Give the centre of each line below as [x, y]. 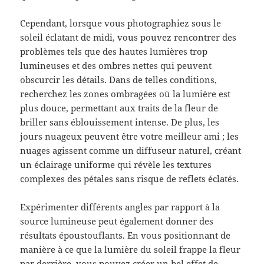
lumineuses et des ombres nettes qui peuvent [116, 66]
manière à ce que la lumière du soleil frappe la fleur [131, 250]
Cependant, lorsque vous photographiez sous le [121, 23]
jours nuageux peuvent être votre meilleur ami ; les [130, 136]
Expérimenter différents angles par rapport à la [120, 207]
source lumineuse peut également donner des [117, 221]
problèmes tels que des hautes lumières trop [114, 52]
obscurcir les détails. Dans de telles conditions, [119, 80]
